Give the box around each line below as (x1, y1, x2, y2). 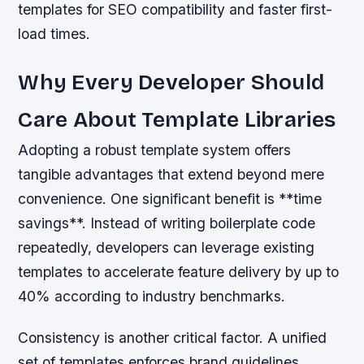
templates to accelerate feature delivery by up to (18, 263, 340, 281)
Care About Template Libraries (18, 106, 336, 133)
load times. (18, 25, 91, 43)
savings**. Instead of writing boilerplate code (18, 214, 316, 232)
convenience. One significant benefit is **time (18, 190, 323, 208)
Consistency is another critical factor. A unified (18, 329, 327, 347)
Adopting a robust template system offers (18, 141, 292, 159)
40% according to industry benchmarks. (18, 288, 286, 305)
